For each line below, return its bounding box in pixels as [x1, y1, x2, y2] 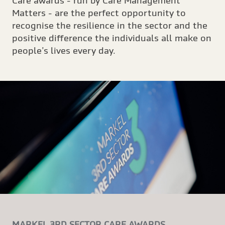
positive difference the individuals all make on [12, 32, 211, 43]
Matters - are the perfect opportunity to [12, 7, 186, 18]
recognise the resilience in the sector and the [12, 20, 207, 31]
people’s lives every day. [12, 45, 116, 56]
